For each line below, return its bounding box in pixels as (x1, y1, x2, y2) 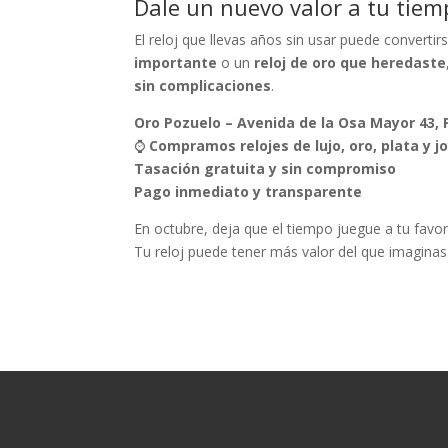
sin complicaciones (134, 76, 272, 95)
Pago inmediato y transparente (134, 182, 363, 201)
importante (134, 53, 218, 72)
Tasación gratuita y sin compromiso (134, 159, 397, 178)
